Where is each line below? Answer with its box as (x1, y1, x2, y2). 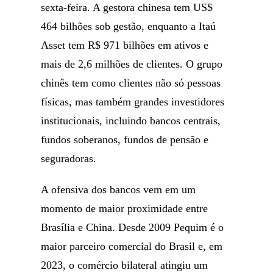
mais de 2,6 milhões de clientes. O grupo (41, 58, 223, 70)
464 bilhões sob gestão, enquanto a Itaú (41, 20, 216, 32)
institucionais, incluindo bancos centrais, (41, 115, 221, 127)
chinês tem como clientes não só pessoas (41, 77, 221, 89)
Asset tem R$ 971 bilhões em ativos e (41, 39, 209, 51)
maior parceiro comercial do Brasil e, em (41, 240, 223, 252)
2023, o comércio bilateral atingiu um (41, 259, 208, 271)
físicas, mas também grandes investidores (41, 96, 225, 108)
